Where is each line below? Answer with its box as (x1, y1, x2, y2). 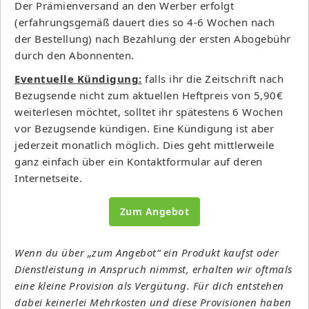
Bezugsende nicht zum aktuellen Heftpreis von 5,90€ (14, 88, 283, 102)
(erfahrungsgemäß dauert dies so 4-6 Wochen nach (14, 14, 275, 29)
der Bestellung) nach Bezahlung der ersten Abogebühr (14, 31, 291, 46)
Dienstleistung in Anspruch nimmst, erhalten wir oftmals (14, 261, 292, 276)
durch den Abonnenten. (14, 48, 134, 62)
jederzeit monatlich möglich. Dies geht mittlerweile (14, 137, 275, 152)
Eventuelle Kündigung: (14, 71, 142, 86)
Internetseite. (14, 170, 82, 185)
